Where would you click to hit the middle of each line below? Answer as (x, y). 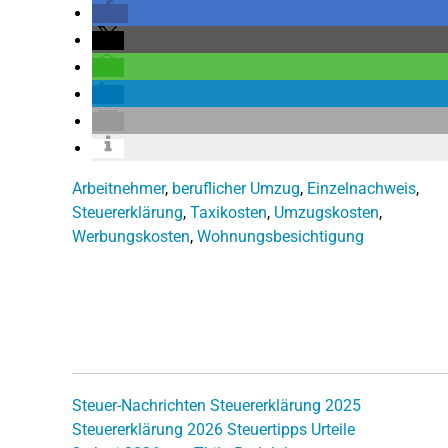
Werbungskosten (131, 236)
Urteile (333, 429)
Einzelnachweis (361, 188)
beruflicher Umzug (236, 188)
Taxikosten (228, 212)
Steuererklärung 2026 (147, 429)
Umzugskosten (326, 212)
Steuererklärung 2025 (285, 405)
